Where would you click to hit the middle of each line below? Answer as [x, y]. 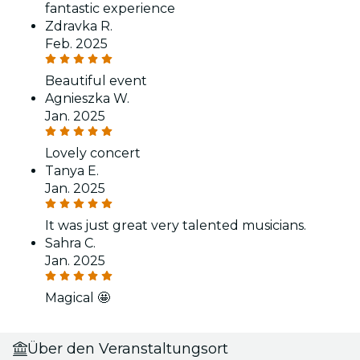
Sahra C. [70, 243]
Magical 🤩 [78, 297]
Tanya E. [72, 170]
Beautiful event [96, 80]
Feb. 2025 [76, 43]
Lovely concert [93, 153]
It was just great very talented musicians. [176, 225]
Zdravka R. [79, 26]
